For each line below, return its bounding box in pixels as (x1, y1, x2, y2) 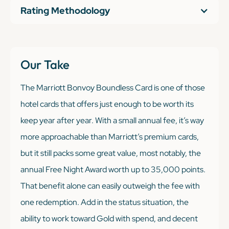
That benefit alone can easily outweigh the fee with (20, 180, 200, 191)
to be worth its (142, 98, 194, 109)
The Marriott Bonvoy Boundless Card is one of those (20, 82, 205, 93)
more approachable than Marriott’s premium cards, (20, 131, 199, 142)
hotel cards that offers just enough (20, 98, 142, 109)
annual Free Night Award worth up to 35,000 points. (20, 164, 205, 175)
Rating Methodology (20, 4, 110, 16)
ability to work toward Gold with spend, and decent (20, 213, 198, 224)
